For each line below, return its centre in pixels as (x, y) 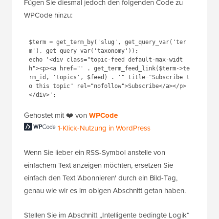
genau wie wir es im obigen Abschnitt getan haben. (105, 190)
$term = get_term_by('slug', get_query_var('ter (107, 42)
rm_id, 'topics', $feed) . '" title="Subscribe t (109, 77)
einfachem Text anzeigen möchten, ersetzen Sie (99, 165)
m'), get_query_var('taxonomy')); (83, 51)
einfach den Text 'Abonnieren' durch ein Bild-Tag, (101, 178)
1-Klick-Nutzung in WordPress (104, 128)
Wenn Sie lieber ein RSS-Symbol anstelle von (95, 152)
